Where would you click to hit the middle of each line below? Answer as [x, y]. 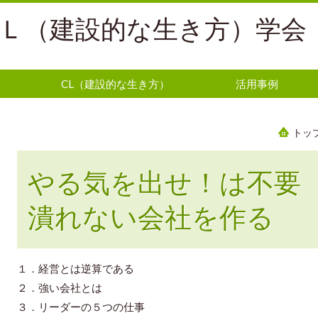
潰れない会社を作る [164, 217]
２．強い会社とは [60, 288]
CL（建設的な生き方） [116, 83]
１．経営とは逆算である [76, 269]
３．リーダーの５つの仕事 [81, 307]
